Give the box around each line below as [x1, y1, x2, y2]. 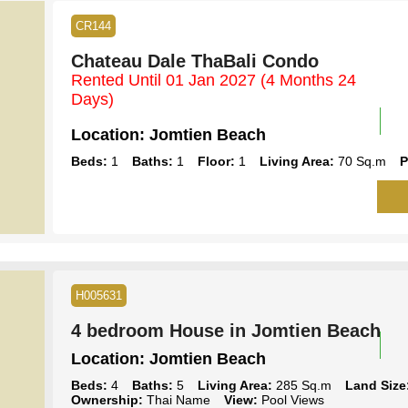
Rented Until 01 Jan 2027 [70, 70, 260, 89]
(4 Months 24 [260, 70, 356, 89]
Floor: [197, 153, 235, 168]
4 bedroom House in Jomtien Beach [70, 320, 381, 341]
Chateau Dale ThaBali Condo [70, 50, 319, 71]
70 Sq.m [333, 153, 386, 168]
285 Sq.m [271, 377, 331, 393]
